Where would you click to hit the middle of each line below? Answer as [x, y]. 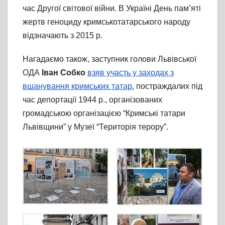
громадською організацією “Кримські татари [104, 113]
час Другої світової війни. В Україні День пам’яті [112, 8]
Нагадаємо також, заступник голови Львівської [109, 59]
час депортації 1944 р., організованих [92, 99]
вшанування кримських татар [77, 86]
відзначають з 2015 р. [63, 35]
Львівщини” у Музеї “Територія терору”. [95, 127]
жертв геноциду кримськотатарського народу [106, 22]
